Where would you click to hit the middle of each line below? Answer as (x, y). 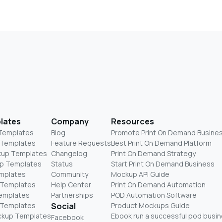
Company (70, 121)
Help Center (71, 184)
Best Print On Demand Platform (161, 143)
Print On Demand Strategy (153, 153)
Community (70, 174)
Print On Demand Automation (158, 184)
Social (63, 206)
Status (62, 164)
